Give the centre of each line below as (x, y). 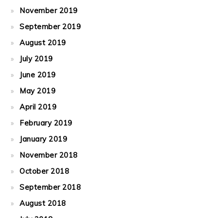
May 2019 (38, 91)
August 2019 (43, 43)
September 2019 (50, 27)
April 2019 (38, 107)
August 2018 (43, 203)
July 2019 (36, 59)
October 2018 (45, 171)
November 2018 (49, 155)
